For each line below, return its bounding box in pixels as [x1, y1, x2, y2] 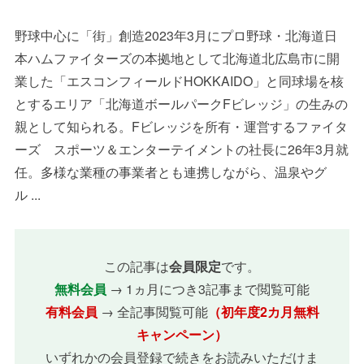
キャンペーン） [136, 324, 227, 344]
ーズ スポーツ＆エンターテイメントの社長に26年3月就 [14, 139, 349, 158]
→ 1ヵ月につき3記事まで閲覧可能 [106, 279, 310, 298]
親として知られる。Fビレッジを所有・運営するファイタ [14, 116, 348, 136]
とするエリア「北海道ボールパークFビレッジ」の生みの [14, 93, 348, 113]
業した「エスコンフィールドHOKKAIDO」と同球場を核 [14, 71, 344, 90]
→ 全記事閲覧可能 [97, 301, 208, 321]
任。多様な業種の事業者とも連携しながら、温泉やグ [14, 162, 327, 181]
